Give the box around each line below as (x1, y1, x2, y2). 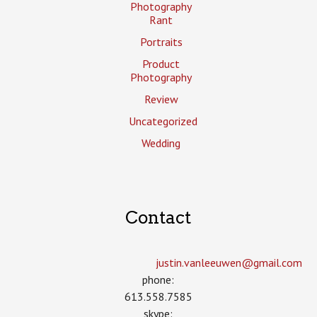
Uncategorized (128, 113, 197, 128)
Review (144, 91, 178, 106)
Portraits (139, 34, 183, 49)
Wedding (142, 135, 181, 150)
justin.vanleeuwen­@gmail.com (156, 255, 303, 270)
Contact (125, 207, 192, 229)
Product (142, 56, 180, 71)
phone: (142, 272, 175, 287)
